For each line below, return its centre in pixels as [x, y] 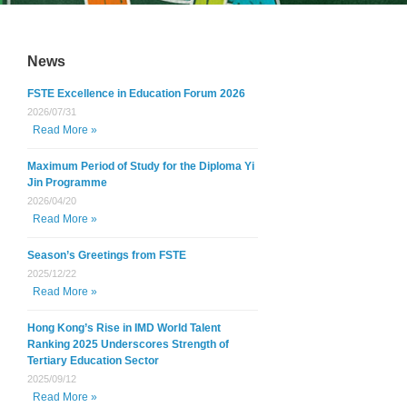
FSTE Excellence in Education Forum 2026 [136, 93]
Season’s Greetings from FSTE [106, 255]
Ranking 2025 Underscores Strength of [128, 344]
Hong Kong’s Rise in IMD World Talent [124, 328]
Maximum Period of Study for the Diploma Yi [140, 166]
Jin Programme [67, 182]
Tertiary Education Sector [93, 360]
